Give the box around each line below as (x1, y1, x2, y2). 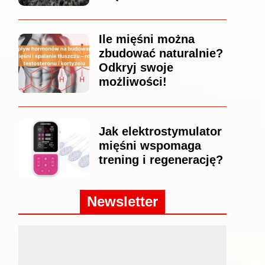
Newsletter (86, 193, 158, 210)
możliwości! (98, 75, 167, 89)
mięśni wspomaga (98, 139, 201, 153)
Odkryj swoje (98, 61, 173, 75)
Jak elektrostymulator (98, 125, 222, 138)
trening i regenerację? (98, 153, 223, 167)
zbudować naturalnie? (98, 47, 223, 60)
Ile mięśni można (98, 33, 195, 46)
